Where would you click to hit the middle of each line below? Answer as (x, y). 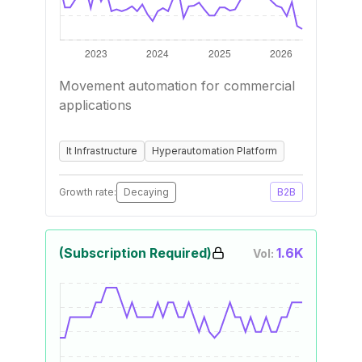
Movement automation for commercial (177, 86)
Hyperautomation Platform (215, 151)
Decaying (146, 192)
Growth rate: (88, 192)
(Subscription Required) (135, 253)
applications (95, 105)
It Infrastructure (102, 151)
